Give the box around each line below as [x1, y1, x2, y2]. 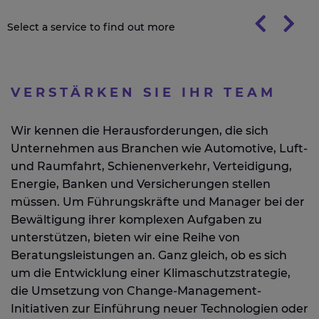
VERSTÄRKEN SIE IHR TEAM [11, 85, 276, 100]
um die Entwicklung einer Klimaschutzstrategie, [11, 266, 291, 280]
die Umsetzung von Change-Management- [11, 284, 261, 298]
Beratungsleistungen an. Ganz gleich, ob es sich [11, 249, 287, 262]
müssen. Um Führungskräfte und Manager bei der [11, 195, 305, 209]
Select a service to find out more [7, 20, 175, 33]
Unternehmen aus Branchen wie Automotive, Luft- [11, 142, 308, 155]
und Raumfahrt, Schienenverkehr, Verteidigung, [11, 159, 292, 173]
